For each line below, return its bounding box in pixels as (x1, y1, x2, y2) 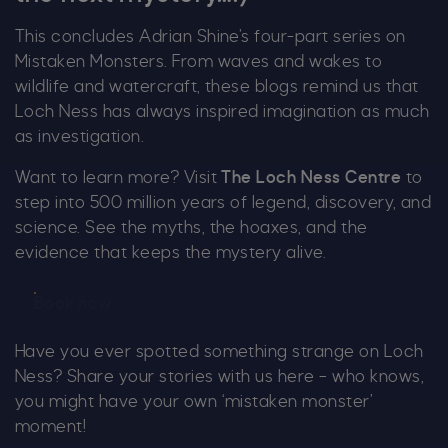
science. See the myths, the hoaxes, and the (15, 220, 368, 237)
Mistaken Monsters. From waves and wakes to (15, 54, 383, 71)
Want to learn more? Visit (15, 170, 217, 187)
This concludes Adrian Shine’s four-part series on (15, 29, 406, 46)
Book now (34, 295, 112, 312)
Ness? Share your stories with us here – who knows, (15, 369, 425, 386)
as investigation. (15, 129, 145, 146)
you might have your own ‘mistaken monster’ (15, 394, 374, 411)
